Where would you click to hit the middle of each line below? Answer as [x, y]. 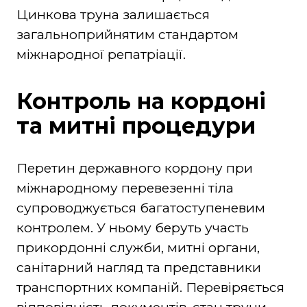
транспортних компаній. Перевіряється [150, 287]
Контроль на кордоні [141, 101]
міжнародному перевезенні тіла [125, 188]
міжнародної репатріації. [101, 54]
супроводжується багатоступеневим [140, 208]
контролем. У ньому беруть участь [132, 228]
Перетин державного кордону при [134, 168]
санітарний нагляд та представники [138, 267]
